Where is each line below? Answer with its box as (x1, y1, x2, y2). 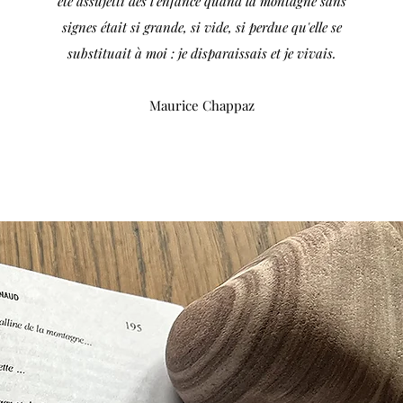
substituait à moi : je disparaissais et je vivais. (67, 44, 336, 62)
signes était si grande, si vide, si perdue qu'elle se (61, 18, 342, 36)
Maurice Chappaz (148, 96, 255, 114)
